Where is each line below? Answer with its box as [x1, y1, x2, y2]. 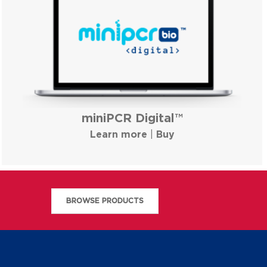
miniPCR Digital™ [81, 113, 183, 125]
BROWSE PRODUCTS [66, 197, 144, 204]
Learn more [89, 130, 147, 139]
